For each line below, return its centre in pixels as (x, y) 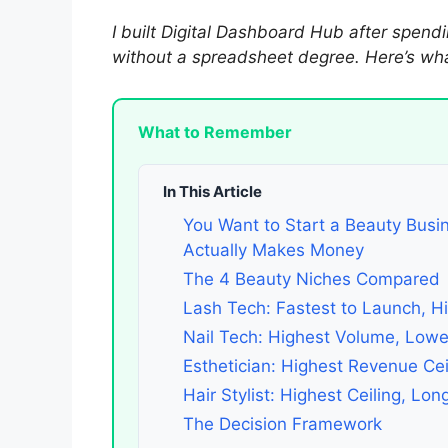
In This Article (212, 192)
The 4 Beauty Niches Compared (311, 279)
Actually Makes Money (273, 250)
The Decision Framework (282, 424)
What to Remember (215, 132)
